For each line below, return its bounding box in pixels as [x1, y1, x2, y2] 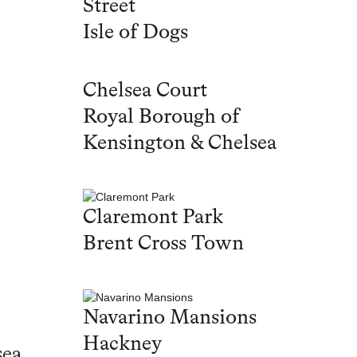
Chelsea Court [83, 80, 207, 101]
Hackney [83, 334, 162, 355]
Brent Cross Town [83, 233, 244, 254]
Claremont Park [83, 207, 223, 228]
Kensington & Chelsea [83, 133, 277, 154]
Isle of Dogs [83, 22, 188, 43]
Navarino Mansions [83, 308, 257, 328]
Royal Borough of [83, 107, 240, 127]
